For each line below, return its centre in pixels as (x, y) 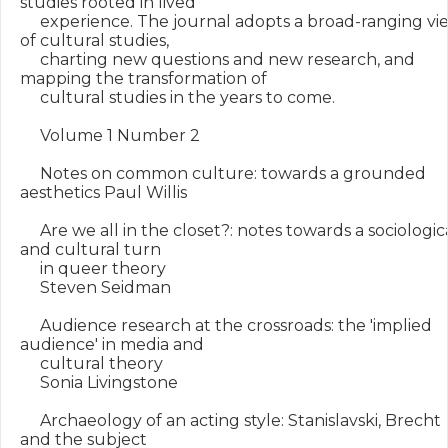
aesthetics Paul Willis (103, 192)
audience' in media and (112, 344)
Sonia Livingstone (99, 382)
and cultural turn (90, 249)
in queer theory (93, 268)
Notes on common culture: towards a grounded (223, 173)
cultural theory (91, 363)
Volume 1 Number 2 (110, 135)
